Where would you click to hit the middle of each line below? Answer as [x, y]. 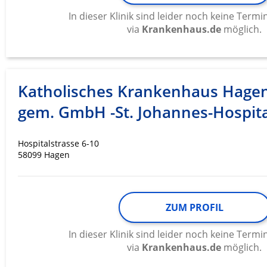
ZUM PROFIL [194, 208]
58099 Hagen [44, 155]
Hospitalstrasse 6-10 [58, 144]
